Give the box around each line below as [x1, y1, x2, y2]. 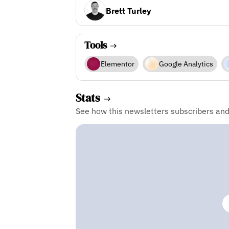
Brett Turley [105, 5, 151, 16]
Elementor [100, 59, 134, 69]
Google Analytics [158, 59, 213, 69]
